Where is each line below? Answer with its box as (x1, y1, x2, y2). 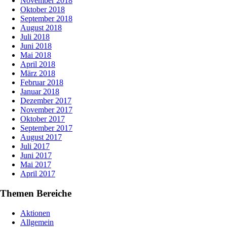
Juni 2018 (20, 42, 52, 51)
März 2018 (20, 69, 55, 78)
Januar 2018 (20, 87, 59, 96)
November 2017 (20, 105, 72, 115)
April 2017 (20, 169, 55, 178)
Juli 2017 (20, 142, 50, 151)
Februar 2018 (20, 78, 63, 87)
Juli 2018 (20, 32, 50, 42)
